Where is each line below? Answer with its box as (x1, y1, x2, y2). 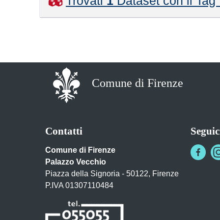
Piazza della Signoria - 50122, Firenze (45, 169, 179, 178)
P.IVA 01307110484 (45, 181, 113, 190)
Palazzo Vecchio (45, 157, 106, 166)
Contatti (45, 125, 82, 137)
